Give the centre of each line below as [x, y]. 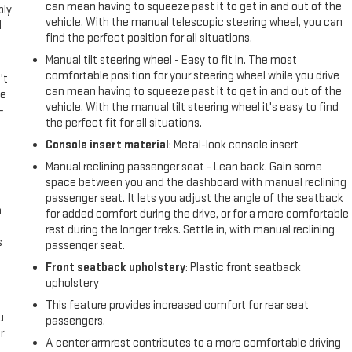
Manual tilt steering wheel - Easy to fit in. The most [172, 60]
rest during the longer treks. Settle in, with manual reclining [191, 229]
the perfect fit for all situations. [124, 123]
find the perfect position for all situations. [149, 38]
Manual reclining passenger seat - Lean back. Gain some [184, 167]
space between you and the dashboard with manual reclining [196, 182]
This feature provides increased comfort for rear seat [178, 305]
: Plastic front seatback [244, 267]
